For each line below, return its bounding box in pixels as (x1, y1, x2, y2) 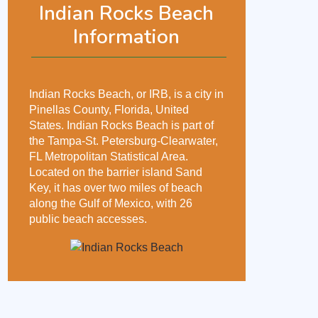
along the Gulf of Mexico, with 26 (29, 197, 192, 209)
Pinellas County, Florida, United (29, 104, 189, 116)
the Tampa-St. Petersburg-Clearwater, (29, 135, 218, 147)
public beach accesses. (29, 213, 147, 225)
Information (73, 23, 180, 50)
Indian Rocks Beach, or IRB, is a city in (29, 88, 224, 100)
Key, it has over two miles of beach (29, 182, 202, 194)
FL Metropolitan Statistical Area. (29, 150, 188, 163)
